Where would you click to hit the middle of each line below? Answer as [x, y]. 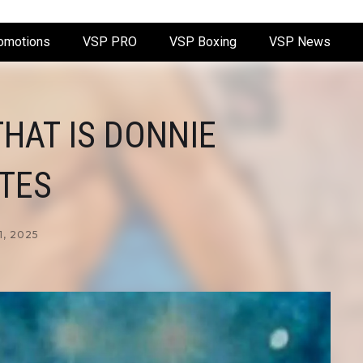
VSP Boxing [203, 42]
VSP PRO [110, 42]
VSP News [300, 42]
